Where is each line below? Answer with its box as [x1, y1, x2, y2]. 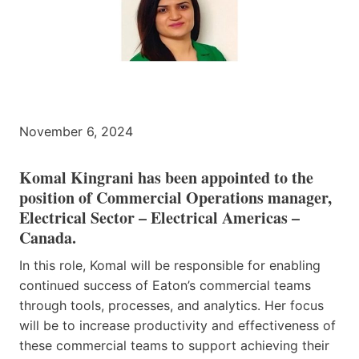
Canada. [19, 226, 76, 250]
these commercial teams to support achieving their [19, 337, 329, 354]
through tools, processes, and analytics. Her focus [19, 297, 324, 314]
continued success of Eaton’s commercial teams [19, 277, 311, 294]
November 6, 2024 [19, 123, 133, 140]
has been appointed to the [134, 166, 313, 190]
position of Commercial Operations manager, [19, 186, 332, 210]
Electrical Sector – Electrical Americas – [19, 206, 300, 230]
